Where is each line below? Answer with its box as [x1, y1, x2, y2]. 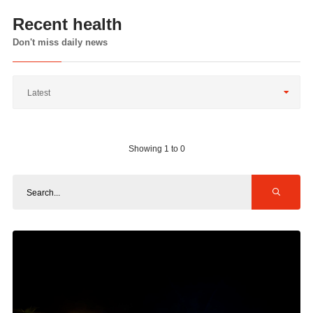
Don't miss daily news [12, 37, 108, 48]
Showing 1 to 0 [128, 144, 185, 154]
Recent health [12, 15, 122, 34]
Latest [27, 88, 50, 98]
